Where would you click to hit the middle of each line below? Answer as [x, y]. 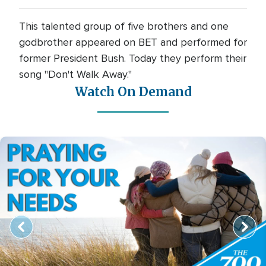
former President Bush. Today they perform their [133, 58]
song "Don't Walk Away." [75, 74]
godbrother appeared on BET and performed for [133, 42]
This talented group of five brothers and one [124, 26]
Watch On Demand [133, 92]
